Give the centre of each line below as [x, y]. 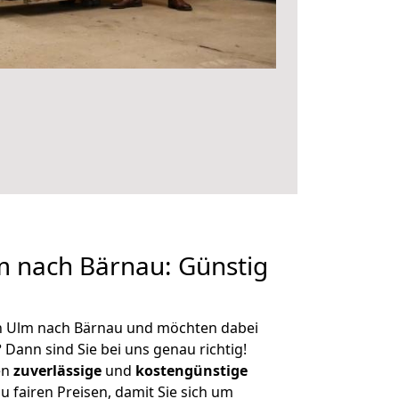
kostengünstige [191, 370]
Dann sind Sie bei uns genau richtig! [124, 349]
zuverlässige [57, 370]
